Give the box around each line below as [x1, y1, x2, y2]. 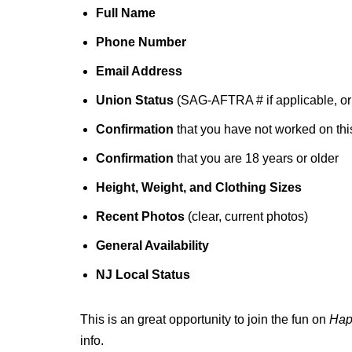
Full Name [96, 6, 156, 20]
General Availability [96, 239, 209, 252]
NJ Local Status [96, 268, 190, 281]
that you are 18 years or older [174, 152, 339, 165]
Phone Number [96, 35, 186, 49]
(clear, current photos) [185, 210, 308, 223]
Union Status [96, 93, 174, 107]
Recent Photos [96, 210, 185, 223]
